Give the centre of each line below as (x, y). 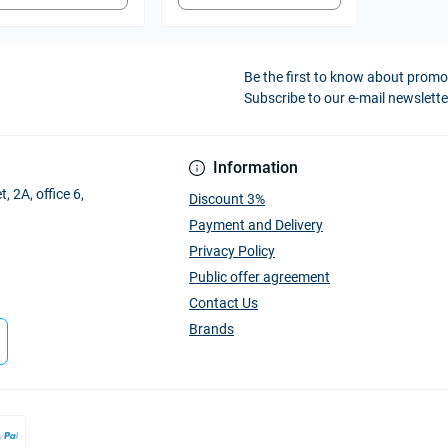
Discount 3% (227, 199)
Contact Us (223, 303)
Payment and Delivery (256, 225)
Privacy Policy (232, 251)
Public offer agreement (259, 277)
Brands (211, 329)
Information (255, 167)
